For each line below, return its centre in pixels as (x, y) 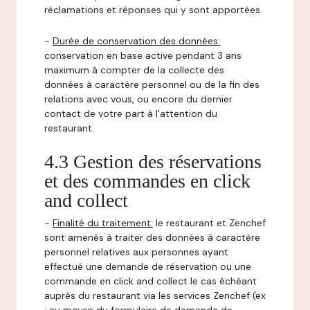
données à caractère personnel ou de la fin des (152, 84)
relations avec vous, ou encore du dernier (138, 99)
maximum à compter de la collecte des (134, 70)
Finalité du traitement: (103, 223)
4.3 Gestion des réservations (153, 162)
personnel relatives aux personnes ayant (136, 252)
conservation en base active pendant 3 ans (143, 55)
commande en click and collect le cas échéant (151, 281)
